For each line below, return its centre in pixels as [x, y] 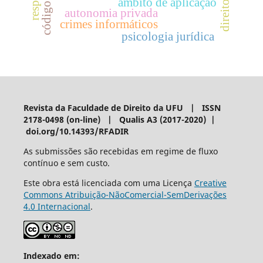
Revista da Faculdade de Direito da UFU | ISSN [122, 107]
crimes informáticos [109, 24]
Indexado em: [51, 255]
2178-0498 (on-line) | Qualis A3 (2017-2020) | [120, 119]
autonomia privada [111, 13]
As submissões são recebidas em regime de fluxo [120, 151]
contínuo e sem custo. [66, 163]
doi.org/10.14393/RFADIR [76, 131]
